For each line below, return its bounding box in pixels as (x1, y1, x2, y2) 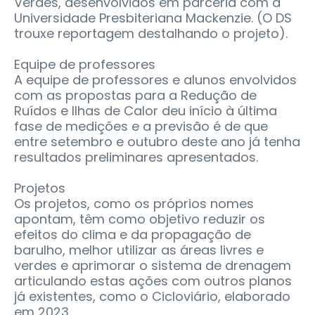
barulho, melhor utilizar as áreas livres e (14, 241, 264, 259)
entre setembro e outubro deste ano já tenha (14, 133, 300, 151)
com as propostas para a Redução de (14, 86, 257, 105)
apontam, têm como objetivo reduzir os (14, 210, 265, 229)
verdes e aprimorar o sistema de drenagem (14, 257, 291, 275)
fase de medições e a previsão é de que (14, 117, 268, 136)
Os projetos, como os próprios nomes (14, 195, 254, 213)
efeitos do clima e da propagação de (14, 226, 251, 244)
